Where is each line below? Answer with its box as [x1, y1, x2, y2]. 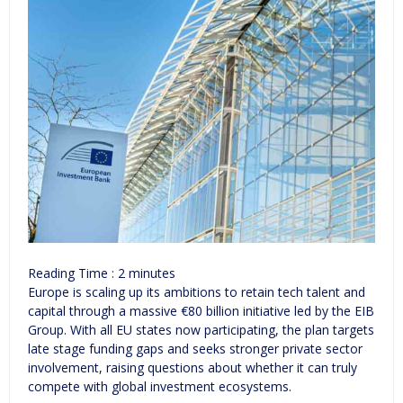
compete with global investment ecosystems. [28, 378, 291, 395]
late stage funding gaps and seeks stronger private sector [28, 340, 363, 357]
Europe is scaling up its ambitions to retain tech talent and [28, 283, 365, 300]
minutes [129, 264, 175, 282]
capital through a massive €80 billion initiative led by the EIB [28, 302, 374, 319]
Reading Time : [28, 264, 118, 282]
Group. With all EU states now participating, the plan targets [28, 321, 374, 338]
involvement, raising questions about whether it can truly [28, 359, 357, 376]
